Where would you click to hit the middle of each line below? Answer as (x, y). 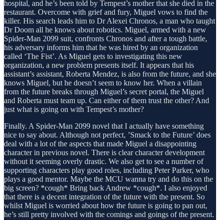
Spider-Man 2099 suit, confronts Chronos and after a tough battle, (106, 38)
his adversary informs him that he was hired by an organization (101, 47)
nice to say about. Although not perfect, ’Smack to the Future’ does (107, 135)
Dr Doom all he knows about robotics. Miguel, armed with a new (105, 29)
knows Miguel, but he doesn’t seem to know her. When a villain (103, 82)
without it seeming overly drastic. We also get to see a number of (104, 161)
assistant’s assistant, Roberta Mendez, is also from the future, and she (110, 74)
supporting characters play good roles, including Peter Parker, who (107, 170)
